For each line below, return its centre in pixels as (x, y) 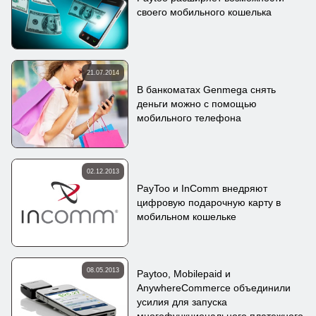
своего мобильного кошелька (205, 12)
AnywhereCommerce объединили (214, 287)
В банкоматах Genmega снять (207, 90)
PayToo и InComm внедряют (202, 189)
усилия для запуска (182, 302)
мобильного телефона (189, 118)
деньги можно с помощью (197, 104)
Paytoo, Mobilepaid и (184, 273)
